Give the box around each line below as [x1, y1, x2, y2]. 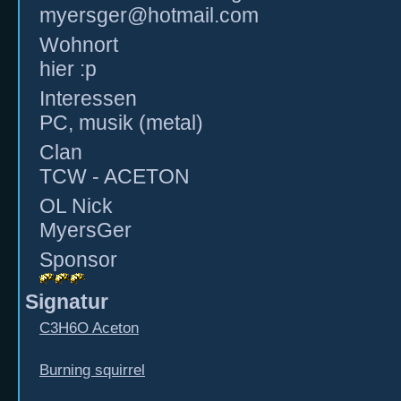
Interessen [39, 87, 137, 110]
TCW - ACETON [39, 165, 190, 188]
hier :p [39, 57, 97, 81]
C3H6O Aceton [39, 320, 139, 337]
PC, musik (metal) [39, 111, 203, 134]
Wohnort [39, 33, 118, 56]
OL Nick [39, 194, 113, 218]
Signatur [25, 290, 108, 313]
